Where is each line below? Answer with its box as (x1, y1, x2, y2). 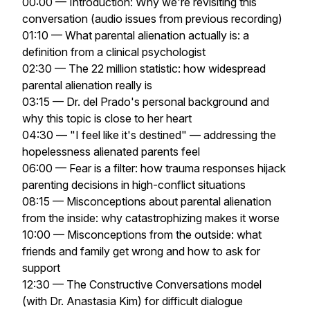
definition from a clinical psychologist (22, 45, 206, 59)
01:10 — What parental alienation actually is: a (22, 28, 249, 42)
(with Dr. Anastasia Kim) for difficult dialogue (22, 294, 243, 308)
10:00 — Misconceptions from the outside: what (22, 228, 262, 241)
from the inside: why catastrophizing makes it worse (22, 211, 280, 225)
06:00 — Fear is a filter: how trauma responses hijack (22, 161, 286, 175)
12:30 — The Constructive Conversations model (22, 277, 262, 291)
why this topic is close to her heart (22, 111, 192, 125)
